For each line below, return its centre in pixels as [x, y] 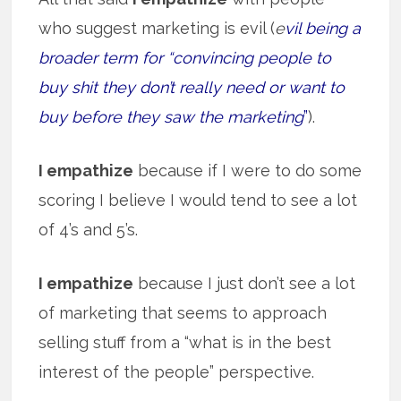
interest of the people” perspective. [177, 371]
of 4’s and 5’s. [89, 229]
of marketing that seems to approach [183, 312]
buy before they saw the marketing [171, 116]
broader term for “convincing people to [185, 57]
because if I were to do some [248, 170]
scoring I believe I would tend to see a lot [198, 200]
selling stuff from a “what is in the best [185, 342]
